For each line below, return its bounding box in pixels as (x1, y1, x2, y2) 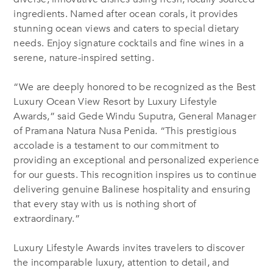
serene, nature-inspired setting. (13, 51, 155, 65)
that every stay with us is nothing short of (13, 197, 197, 211)
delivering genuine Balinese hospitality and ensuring (13, 182, 251, 196)
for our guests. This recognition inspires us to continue (13, 168, 257, 182)
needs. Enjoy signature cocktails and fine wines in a (13, 36, 244, 50)
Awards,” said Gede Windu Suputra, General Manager (13, 109, 257, 123)
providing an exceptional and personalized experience (13, 153, 260, 167)
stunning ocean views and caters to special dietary (13, 21, 239, 35)
